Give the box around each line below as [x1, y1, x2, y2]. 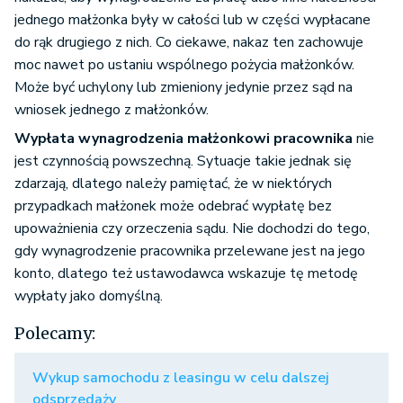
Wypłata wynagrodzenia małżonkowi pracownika [14, 129, 353, 149]
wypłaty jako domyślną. [14, 286, 163, 307]
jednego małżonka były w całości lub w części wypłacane [14, 10, 371, 31]
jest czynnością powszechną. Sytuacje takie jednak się [14, 151, 352, 172]
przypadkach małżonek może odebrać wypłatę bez [14, 196, 332, 217]
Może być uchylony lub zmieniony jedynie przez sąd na [14, 77, 353, 98]
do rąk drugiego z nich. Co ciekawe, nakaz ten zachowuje [14, 32, 363, 53]
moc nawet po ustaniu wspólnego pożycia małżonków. [14, 55, 354, 76]
